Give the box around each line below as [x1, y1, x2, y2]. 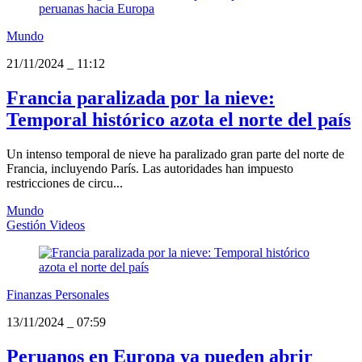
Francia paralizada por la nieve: [6, 87, 275, 109]
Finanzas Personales [6, 288, 109, 302]
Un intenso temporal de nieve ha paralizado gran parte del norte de [6, 147, 344, 162]
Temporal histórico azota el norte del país [6, 109, 351, 131]
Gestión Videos [6, 218, 85, 233]
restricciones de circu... [6, 176, 123, 191]
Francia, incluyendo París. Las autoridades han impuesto [6, 162, 293, 176]
